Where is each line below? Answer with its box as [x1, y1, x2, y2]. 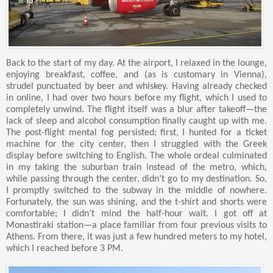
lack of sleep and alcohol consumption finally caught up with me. [6, 116, 267, 127]
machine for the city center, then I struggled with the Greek [6, 140, 267, 150]
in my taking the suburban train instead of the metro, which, [6, 163, 267, 173]
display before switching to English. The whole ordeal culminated [6, 151, 267, 161]
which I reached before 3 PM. [6, 244, 123, 254]
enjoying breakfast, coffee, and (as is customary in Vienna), [6, 70, 267, 80]
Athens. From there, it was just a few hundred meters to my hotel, [6, 232, 267, 243]
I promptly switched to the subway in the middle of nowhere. [6, 186, 267, 196]
